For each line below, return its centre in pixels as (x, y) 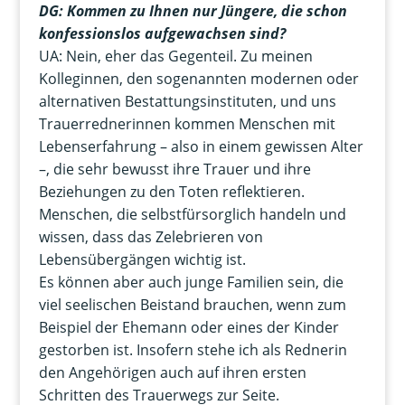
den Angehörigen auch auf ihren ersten (172, 373)
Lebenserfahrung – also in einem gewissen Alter (201, 147)
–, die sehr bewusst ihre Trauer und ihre (174, 170)
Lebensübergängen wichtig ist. (142, 260)
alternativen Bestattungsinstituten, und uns (187, 102)
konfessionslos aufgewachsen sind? (162, 34)
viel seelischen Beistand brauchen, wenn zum (192, 305)
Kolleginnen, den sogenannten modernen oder (198, 79)
